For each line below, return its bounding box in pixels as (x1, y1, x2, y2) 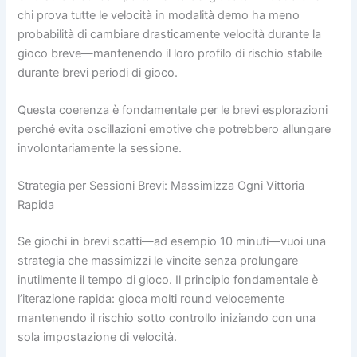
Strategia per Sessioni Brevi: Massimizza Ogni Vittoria (18, 178, 305, 194)
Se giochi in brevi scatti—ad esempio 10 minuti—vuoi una (18, 234, 327, 249)
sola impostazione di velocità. (18, 330, 178, 345)
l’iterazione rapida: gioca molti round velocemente (18, 292, 285, 307)
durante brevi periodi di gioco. (18, 65, 178, 80)
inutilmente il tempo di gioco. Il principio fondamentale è (18, 273, 319, 288)
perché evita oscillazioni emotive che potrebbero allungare (18, 122, 331, 137)
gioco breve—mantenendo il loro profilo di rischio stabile (18, 45, 323, 61)
